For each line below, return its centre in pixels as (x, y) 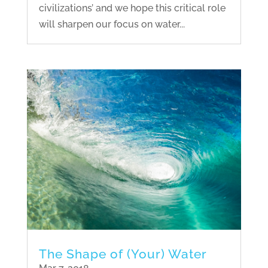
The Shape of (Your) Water (123, 254)
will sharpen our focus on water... (112, 25)
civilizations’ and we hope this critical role (132, 8)
